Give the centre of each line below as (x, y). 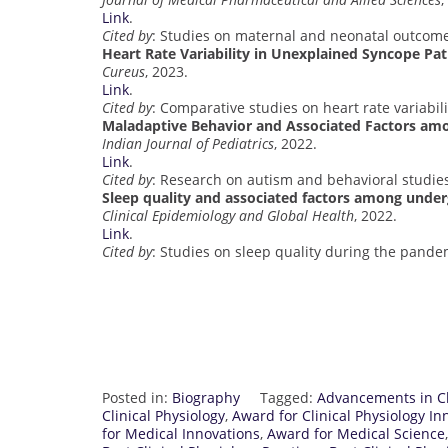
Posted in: (137, 397)
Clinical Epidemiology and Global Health (228, 215)
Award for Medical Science (356, 433)
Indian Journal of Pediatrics (188, 143)
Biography (206, 397)
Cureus (123, 71)
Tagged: (288, 397)
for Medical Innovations (181, 433)
